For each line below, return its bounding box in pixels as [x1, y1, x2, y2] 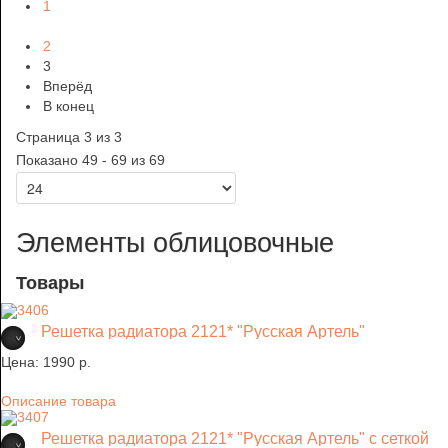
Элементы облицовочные [16, 228, 334, 259]
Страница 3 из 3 [16, 129, 122, 146]
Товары [16, 273, 84, 294]
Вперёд [43, 78, 92, 95]
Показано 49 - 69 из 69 [16, 152, 165, 169]
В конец [43, 98, 94, 115]
